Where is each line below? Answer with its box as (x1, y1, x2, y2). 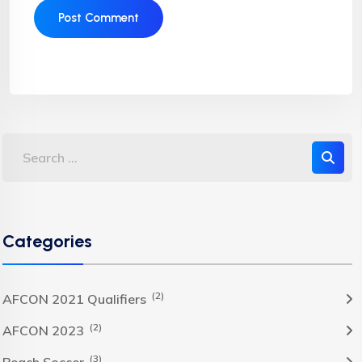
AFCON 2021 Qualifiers (2, 291, 149, 307)
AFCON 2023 (2, 322, 87, 339)
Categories (2, 230, 92, 251)
